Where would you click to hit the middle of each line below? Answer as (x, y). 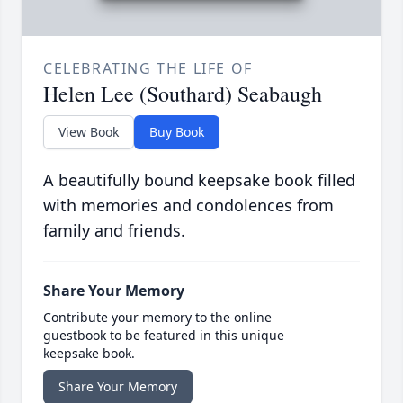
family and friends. (114, 231)
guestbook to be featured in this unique (164, 336)
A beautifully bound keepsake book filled (199, 180)
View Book (89, 132)
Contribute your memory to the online (157, 318)
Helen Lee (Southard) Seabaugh (183, 94)
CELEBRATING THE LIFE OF (148, 69)
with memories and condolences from (188, 206)
